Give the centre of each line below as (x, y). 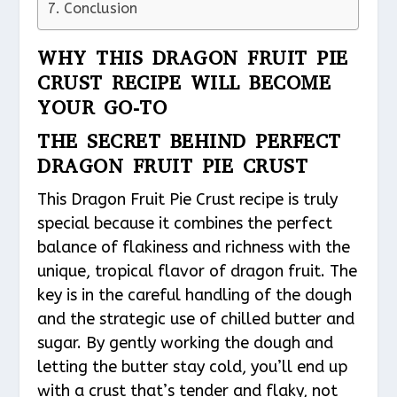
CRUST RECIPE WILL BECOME (184, 82)
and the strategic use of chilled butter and (196, 319)
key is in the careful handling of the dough (195, 295)
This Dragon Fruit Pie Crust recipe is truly (188, 199)
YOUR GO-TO (102, 107)
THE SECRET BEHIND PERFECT (189, 141)
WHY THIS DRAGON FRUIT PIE (193, 58)
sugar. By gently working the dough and (186, 343)
